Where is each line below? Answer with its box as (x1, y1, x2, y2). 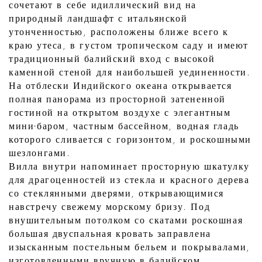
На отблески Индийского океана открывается (9, 81, 232, 91)
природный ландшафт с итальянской (9, 14, 188, 24)
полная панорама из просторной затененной (9, 95, 226, 105)
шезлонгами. (9, 149, 75, 158)
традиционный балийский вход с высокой (9, 54, 215, 64)
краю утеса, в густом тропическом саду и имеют (9, 41, 249, 51)
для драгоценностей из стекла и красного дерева (9, 175, 250, 185)
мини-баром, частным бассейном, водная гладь (9, 122, 239, 132)
